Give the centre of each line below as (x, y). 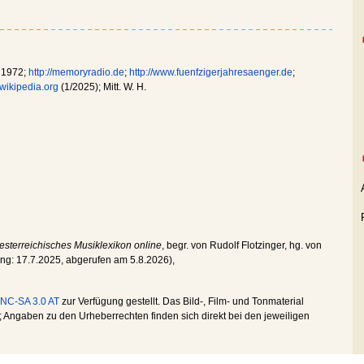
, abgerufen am (95, 260)
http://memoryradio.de (76, 72)
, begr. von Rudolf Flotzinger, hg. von (242, 245)
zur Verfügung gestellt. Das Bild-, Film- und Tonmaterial (182, 301)
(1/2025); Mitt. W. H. (102, 87)
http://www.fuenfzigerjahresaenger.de (211, 72)
